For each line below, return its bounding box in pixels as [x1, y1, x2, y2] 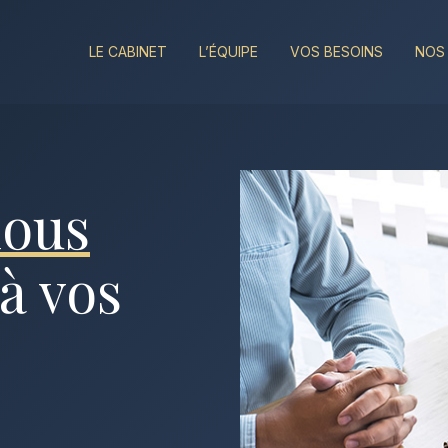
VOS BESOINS [290, 43, 383, 60]
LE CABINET [89, 43, 167, 60]
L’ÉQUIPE [199, 43, 258, 60]
